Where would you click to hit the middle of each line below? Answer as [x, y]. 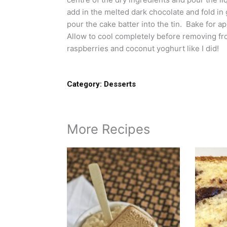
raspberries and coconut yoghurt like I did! [143, 48]
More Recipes [108, 129]
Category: [84, 84]
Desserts [120, 84]
